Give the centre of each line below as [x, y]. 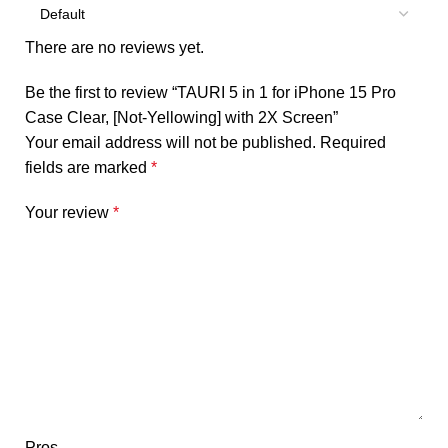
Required [353, 142]
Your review [69, 212]
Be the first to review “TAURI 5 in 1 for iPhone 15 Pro [210, 92]
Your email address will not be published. [170, 142]
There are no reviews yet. [114, 47]
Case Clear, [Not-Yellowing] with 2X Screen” [181, 117]
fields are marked [88, 167]
